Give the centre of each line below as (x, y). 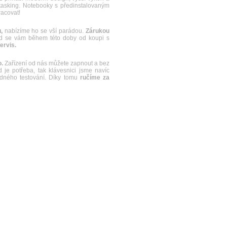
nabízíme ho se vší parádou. (44, 31)
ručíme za (95, 78)
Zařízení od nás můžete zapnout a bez (56, 63)
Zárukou (98, 31)
